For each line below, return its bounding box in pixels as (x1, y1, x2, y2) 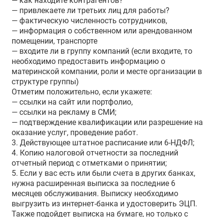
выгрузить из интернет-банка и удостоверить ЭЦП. (12, 199, 197, 208)
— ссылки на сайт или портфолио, (12, 97, 133, 107)
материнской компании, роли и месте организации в (12, 67, 202, 76)
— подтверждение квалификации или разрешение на (12, 118, 203, 127)
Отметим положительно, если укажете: (12, 87, 152, 96)
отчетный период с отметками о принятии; (12, 158, 167, 168)
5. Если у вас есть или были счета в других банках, (12, 169, 195, 178)
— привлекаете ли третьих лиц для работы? (12, 6, 170, 15)
